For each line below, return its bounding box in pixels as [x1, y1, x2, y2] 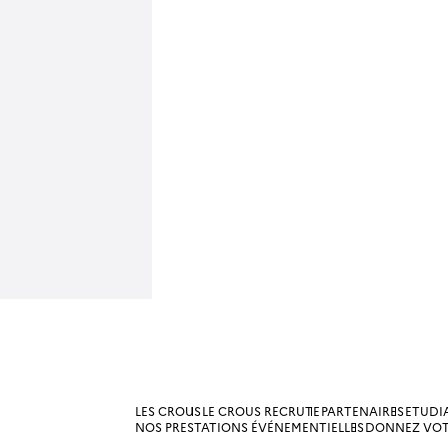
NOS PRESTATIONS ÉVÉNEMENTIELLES [135, 418, 364, 436]
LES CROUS [135, 402, 201, 420]
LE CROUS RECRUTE [202, 402, 320, 420]
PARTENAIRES [321, 402, 404, 420]
